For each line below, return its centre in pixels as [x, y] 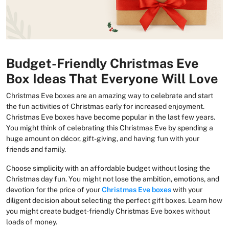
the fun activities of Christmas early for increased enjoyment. [105, 106]
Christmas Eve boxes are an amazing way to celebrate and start [110, 95]
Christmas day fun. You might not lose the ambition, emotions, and [113, 179]
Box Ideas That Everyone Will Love [112, 78]
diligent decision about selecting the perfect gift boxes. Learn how [114, 200]
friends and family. [37, 149]
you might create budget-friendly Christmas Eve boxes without [108, 211]
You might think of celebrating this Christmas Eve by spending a [110, 128]
